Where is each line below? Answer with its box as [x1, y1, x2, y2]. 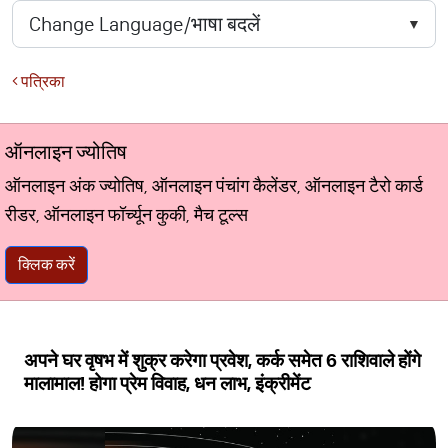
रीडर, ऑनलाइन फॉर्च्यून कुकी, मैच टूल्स [5, 204, 248, 226]
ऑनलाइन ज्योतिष [5, 140, 127, 164]
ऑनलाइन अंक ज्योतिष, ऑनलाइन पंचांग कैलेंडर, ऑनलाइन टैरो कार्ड [5, 175, 423, 197]
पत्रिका [18, 72, 65, 91]
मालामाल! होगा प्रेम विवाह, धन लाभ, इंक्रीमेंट [24, 372, 311, 395]
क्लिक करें [18, 255, 75, 274]
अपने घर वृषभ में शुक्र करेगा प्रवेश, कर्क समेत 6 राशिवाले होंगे [24, 349, 421, 372]
